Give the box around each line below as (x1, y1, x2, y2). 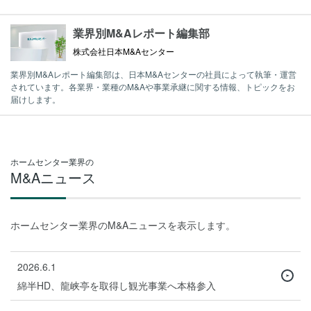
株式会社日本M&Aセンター (73, 44, 174, 57)
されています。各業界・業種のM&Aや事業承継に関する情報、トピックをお (10, 80, 295, 92)
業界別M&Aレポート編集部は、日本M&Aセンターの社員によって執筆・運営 (10, 67, 296, 80)
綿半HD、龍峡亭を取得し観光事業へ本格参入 (17, 278, 216, 292)
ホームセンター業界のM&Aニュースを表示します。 (10, 217, 235, 232)
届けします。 (10, 92, 60, 105)
